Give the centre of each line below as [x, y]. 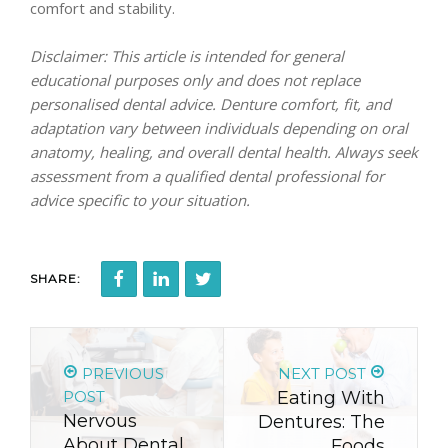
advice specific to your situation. [140, 199]
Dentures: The [321, 421]
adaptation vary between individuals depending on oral [219, 127]
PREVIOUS [121, 373]
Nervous [100, 420]
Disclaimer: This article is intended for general [187, 55]
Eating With [331, 397]
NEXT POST [324, 373]
